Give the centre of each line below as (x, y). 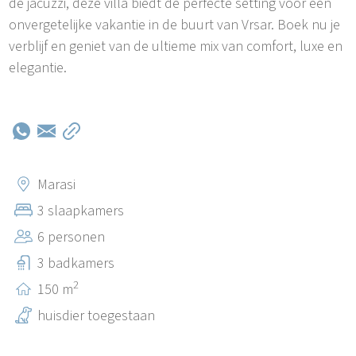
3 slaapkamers (81, 211)
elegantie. (38, 68)
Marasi (57, 184)
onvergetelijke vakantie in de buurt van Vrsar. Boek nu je (175, 25)
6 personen (72, 237)
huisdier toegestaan (97, 315)
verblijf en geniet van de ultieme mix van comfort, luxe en (176, 46)
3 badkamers (76, 263)
